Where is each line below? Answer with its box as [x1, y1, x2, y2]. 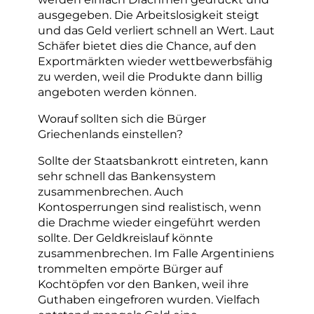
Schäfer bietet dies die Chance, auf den [38, 38, 257, 53]
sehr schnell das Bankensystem [38, 169, 216, 184]
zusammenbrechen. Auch [38, 184, 184, 199]
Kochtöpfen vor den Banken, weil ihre [38, 277, 249, 292]
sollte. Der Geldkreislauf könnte [38, 231, 213, 245]
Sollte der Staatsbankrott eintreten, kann [38, 153, 268, 168]
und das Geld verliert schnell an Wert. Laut [38, 22, 275, 37]
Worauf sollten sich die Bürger [38, 111, 206, 125]
